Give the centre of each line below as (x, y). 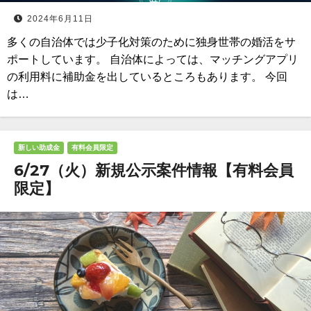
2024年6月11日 (60, 19)
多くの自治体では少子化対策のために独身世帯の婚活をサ (151, 42)
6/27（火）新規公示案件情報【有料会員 (154, 170)
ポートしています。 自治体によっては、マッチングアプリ (153, 59)
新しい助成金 (39, 148)
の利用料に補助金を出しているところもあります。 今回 (147, 77)
